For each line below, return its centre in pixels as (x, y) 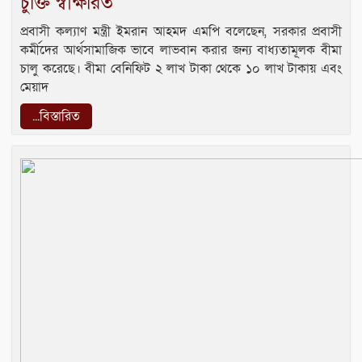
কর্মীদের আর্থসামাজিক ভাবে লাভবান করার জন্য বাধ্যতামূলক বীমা (181, 50)
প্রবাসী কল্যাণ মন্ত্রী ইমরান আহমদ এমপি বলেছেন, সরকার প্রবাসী (181, 31)
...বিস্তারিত (56, 116)
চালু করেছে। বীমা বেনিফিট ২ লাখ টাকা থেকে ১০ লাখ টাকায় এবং (181, 68)
